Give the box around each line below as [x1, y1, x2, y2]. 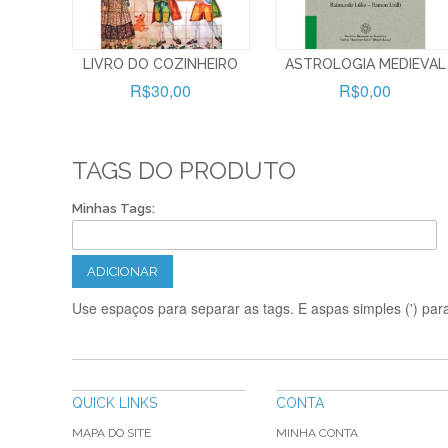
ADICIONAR [87, 263, 158, 279]
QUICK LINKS [72, 394, 157, 411]
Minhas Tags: [72, 200, 155, 216]
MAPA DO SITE [72, 425, 151, 440]
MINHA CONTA [276, 425, 358, 440]
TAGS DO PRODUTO [72, 155, 296, 185]
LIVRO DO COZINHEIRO [83, 55, 239, 72]
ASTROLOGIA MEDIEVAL [284, 55, 446, 72]
